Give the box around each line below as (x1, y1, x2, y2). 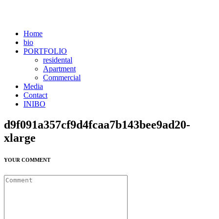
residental (43, 56, 72, 64)
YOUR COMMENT (4, 156, 50, 163)
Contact (23, 91, 47, 99)
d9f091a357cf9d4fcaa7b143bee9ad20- (4, 118, 190, 131)
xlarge (4, 131, 36, 144)
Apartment (43, 65, 76, 73)
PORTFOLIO (23, 47, 67, 55)
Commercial (43, 73, 81, 82)
